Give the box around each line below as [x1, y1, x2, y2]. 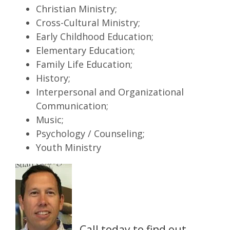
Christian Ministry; [36, 2, 117, 15]
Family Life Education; [36, 57, 132, 70]
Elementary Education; [36, 44, 135, 56]
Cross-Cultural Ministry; [36, 16, 140, 29]
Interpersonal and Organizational [36, 85, 184, 98]
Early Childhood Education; [36, 30, 154, 43]
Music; [36, 113, 64, 126]
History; [36, 71, 70, 84]
